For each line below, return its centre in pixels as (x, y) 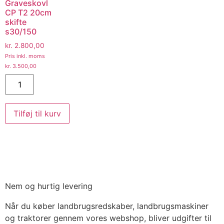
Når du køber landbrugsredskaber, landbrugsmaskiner (107, 206)
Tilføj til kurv (37, 114)
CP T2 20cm (28, 13)
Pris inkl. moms (25, 56)
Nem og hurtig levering (49, 186)
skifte (16, 22)
